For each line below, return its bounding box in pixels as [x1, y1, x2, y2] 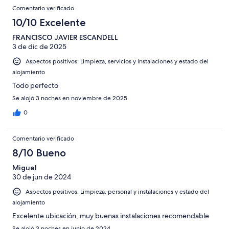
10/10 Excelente [12, 16, 86, 29]
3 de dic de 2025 [12, 42, 66, 52]
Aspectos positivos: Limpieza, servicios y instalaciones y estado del [26, 57, 209, 66]
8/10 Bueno [12, 147, 66, 159]
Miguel [12, 163, 37, 173]
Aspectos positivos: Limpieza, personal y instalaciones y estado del [26, 188, 209, 196]
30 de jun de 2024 [12, 172, 71, 182]
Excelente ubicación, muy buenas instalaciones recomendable [12, 211, 209, 221]
